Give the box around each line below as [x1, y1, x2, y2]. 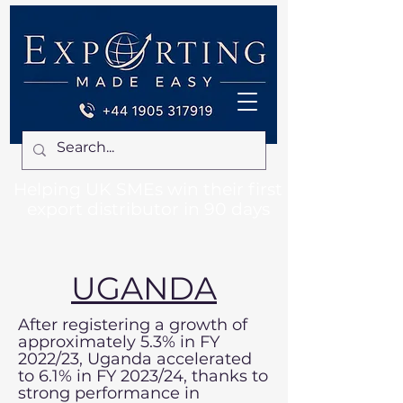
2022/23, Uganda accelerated [18, 349, 252, 369]
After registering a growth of [18, 315, 247, 335]
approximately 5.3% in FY [18, 332, 219, 352]
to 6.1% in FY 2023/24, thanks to [18, 366, 268, 386]
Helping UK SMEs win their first [13, 179, 282, 200]
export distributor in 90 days [26, 199, 270, 219]
